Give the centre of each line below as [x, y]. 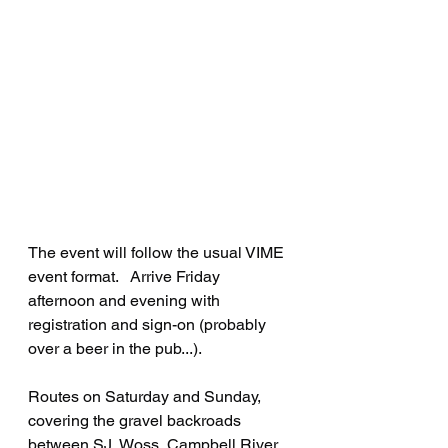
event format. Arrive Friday [126, 276]
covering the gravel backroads [136, 420]
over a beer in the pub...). [120, 348]
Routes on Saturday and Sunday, [146, 396]
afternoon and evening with [126, 300]
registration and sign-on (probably [149, 324]
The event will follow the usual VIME [158, 252]
